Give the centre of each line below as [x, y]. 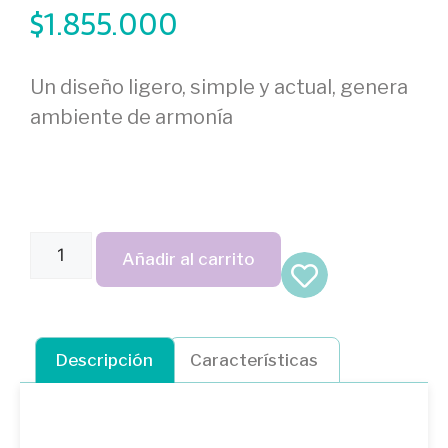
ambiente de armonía [131, 117]
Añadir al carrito [188, 259]
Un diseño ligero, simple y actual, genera [219, 87]
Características [254, 359]
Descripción [105, 359]
